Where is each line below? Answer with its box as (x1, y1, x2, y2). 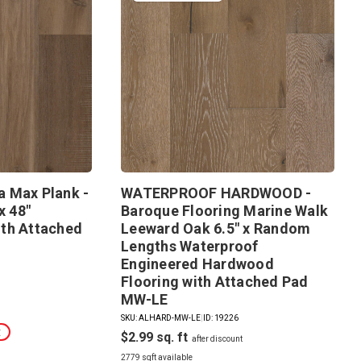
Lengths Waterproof (121, 238, 259, 255)
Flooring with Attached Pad (121, 273, 309, 291)
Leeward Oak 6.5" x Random (121, 220, 311, 238)
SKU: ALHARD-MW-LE (121, 313, 201, 323)
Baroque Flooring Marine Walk (121, 202, 329, 220)
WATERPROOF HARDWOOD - (121, 185, 312, 202)
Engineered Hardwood (121, 255, 274, 273)
